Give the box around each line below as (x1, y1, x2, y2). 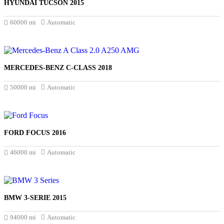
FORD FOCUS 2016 (4, 129, 66, 137)
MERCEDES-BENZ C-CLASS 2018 (4, 64, 112, 72)
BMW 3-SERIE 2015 (4, 194, 66, 202)
